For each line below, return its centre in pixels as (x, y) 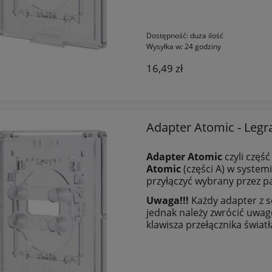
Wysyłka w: (164, 46)
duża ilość (206, 35)
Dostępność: (167, 35)
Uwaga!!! (167, 200)
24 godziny (202, 46)
